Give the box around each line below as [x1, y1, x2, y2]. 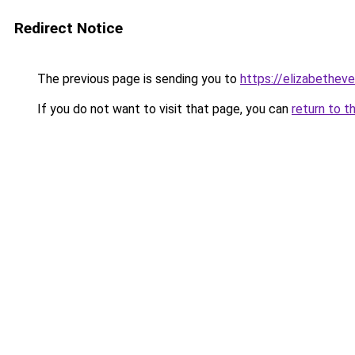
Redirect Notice [14, 19, 123, 37]
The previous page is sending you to [34, 71, 240, 86]
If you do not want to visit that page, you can [34, 101, 292, 116]
